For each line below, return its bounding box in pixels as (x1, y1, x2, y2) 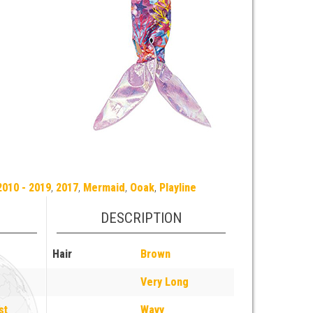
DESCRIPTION (100, 209, 182, 226)
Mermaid (82, 180, 125, 194)
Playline (159, 180, 196, 194)
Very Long (140, 275, 189, 289)
